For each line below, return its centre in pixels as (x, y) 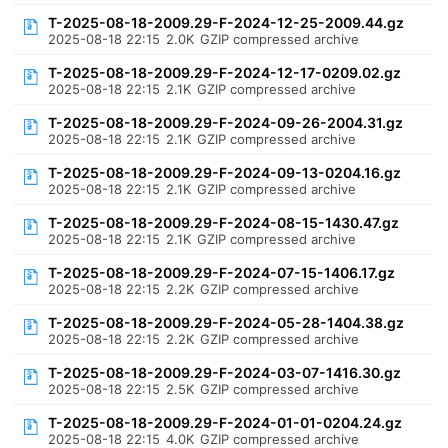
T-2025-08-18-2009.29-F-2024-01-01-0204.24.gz (225, 422)
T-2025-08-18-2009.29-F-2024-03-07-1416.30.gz (225, 372)
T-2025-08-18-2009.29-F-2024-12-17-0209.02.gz (225, 72)
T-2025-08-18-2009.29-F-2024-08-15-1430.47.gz (224, 222)
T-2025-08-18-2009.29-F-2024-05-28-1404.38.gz (226, 322)
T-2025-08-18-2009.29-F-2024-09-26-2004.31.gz (226, 122)
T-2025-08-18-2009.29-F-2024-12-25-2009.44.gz (226, 22)
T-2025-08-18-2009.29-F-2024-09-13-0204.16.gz (225, 172)
